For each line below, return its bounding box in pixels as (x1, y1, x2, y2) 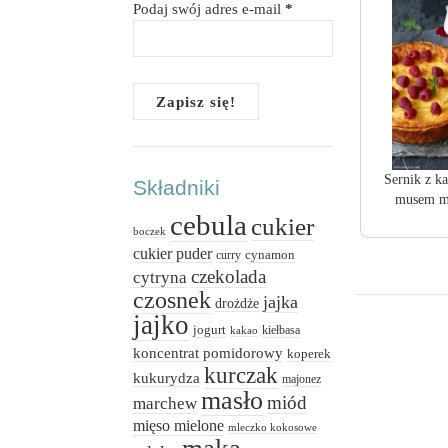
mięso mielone (133, 416, 225, 436)
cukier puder (133, 245, 213, 263)
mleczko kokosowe (228, 421, 318, 434)
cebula (170, 209, 248, 242)
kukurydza (133, 370, 201, 387)
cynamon (245, 247, 296, 263)
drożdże (215, 295, 260, 312)
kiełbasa (262, 323, 301, 338)
